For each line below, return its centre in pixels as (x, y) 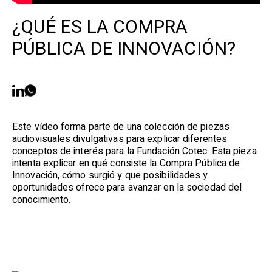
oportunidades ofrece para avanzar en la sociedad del (127, 188)
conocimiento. (42, 200)
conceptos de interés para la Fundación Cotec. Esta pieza (134, 151)
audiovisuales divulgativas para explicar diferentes (120, 139)
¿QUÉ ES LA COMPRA (100, 27)
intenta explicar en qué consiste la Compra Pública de (126, 163)
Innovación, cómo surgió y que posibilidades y (110, 175)
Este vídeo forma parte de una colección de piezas (121, 127)
